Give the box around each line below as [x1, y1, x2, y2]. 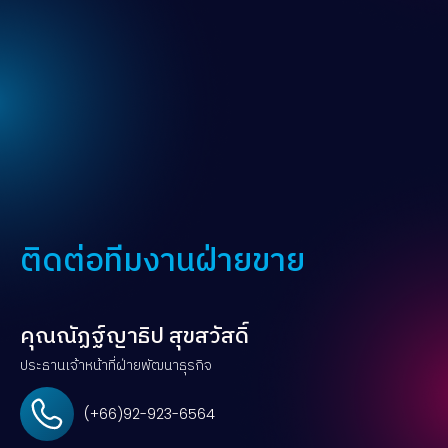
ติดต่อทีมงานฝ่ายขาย [20, 235, 305, 288]
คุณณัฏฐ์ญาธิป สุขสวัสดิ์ [20, 318, 249, 355]
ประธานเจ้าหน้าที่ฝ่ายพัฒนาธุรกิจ [20, 354, 212, 377]
